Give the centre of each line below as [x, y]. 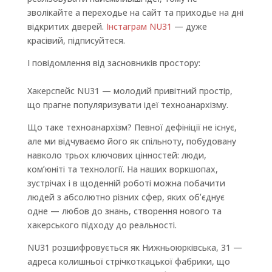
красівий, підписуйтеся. [76, 40]
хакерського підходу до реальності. [102, 225]
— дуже [189, 26]
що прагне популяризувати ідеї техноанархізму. [127, 105]
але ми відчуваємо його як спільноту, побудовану [131, 141]
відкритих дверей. [66, 26]
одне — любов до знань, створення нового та [124, 211]
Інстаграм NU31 [139, 26]
